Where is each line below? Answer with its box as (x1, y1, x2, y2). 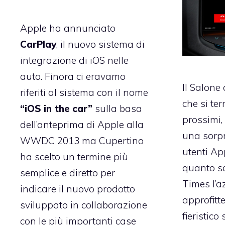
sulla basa (92, 102, 142, 115)
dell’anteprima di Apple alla (20, 118, 144, 131)
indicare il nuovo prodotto (20, 182, 135, 195)
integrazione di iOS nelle (20, 54, 129, 66)
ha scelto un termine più (20, 150, 128, 163)
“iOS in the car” (20, 102, 92, 115)
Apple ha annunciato (20, 22, 116, 34)
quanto (182, 162, 217, 174)
